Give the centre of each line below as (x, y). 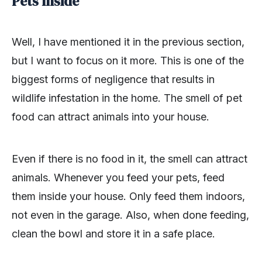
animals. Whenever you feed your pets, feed (118, 177)
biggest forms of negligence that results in (113, 79)
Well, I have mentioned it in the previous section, (128, 42)
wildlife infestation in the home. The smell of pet (127, 98)
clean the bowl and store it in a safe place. (113, 233)
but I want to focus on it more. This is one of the (128, 60)
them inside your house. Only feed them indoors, (128, 196)
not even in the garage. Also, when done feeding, (130, 215)
